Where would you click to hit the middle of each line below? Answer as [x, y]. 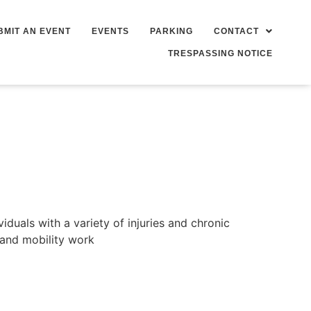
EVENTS [110, 31]
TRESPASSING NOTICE [220, 53]
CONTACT [236, 31]
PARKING [171, 31]
